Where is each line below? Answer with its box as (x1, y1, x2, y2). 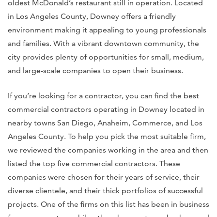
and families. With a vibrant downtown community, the (8, 38, 199, 48)
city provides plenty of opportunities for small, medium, (8, 52, 204, 62)
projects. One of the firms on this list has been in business (8, 199, 209, 209)
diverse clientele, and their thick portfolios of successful (8, 186, 203, 195)
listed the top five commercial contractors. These (8, 158, 180, 168)
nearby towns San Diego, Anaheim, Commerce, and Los (8, 118, 202, 127)
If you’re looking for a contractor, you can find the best (8, 91, 199, 100)
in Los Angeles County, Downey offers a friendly (8, 11, 176, 21)
